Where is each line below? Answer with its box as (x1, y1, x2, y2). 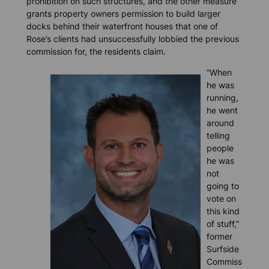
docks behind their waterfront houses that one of (26, 20, 218, 31)
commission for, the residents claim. (26, 46, 166, 56)
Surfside (206, 244, 239, 255)
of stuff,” (206, 219, 239, 229)
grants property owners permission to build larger (26, 8, 220, 19)
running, (206, 92, 238, 103)
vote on (206, 193, 236, 204)
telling (206, 130, 230, 141)
